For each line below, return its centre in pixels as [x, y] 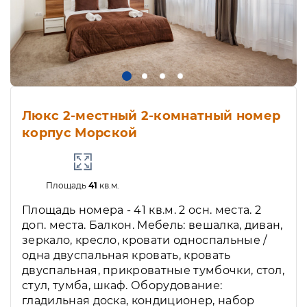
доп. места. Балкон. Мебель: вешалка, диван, [152, 225]
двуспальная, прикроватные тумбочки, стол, [153, 270]
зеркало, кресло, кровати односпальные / [145, 240]
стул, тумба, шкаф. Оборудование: [122, 285]
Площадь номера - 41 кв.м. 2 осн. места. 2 [142, 210]
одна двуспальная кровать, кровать [126, 255]
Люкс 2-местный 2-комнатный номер [151, 115]
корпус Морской [80, 133]
